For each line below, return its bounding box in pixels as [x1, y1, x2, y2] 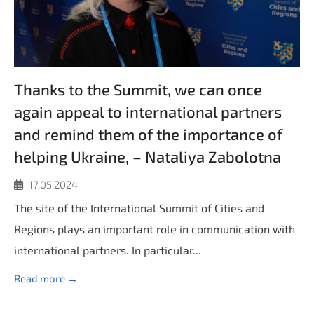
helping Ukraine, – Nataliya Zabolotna [14, 147, 281, 165]
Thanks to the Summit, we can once [14, 80, 262, 98]
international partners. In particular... [14, 243, 201, 257]
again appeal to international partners [14, 102, 282, 121]
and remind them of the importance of [14, 125, 282, 143]
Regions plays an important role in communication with [14, 222, 295, 235]
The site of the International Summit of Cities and [14, 201, 264, 214]
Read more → [14, 272, 78, 285]
